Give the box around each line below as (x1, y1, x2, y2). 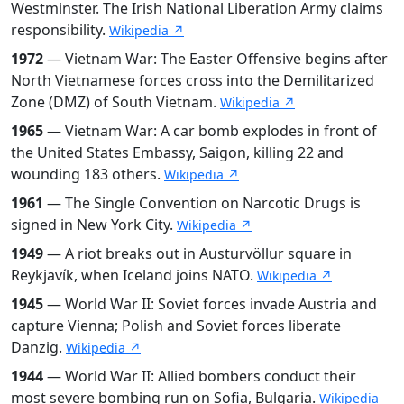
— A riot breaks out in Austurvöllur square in (43, 243, 352, 263)
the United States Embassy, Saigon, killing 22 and (11, 142, 344, 162)
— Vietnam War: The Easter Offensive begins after (43, 48, 388, 69)
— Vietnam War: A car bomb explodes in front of (43, 120, 377, 141)
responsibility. (11, 19, 109, 40)
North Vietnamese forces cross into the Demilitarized (11, 69, 374, 90)
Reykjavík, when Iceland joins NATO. (11, 264, 257, 285)
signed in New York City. (11, 214, 177, 234)
